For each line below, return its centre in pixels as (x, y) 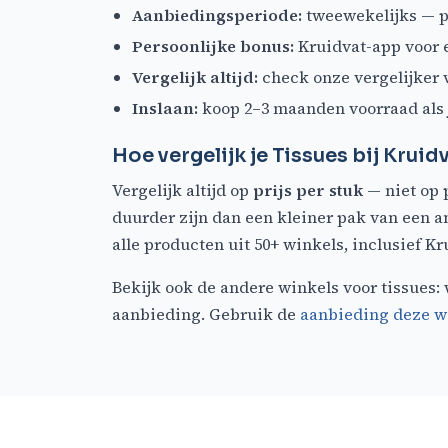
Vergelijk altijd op (182, 190)
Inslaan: (165, 108)
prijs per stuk (308, 190)
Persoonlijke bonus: (213, 46)
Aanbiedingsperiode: (217, 15)
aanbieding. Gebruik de (206, 314)
